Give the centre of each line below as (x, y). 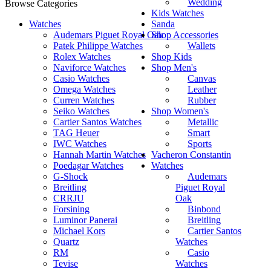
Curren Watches (84, 100)
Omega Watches (84, 89)
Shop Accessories (185, 35)
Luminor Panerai (85, 220)
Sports (200, 144)
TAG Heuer (76, 133)
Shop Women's (180, 111)
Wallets (201, 46)
